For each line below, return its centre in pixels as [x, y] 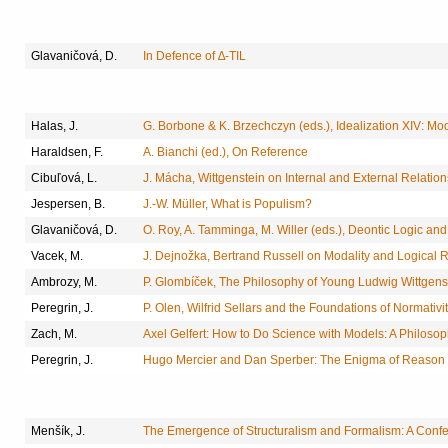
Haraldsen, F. [67, 152]
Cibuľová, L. [64, 178]
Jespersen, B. [68, 204]
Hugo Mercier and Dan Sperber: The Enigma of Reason [294, 360]
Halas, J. [54, 126]
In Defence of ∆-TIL [194, 55]
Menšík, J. [58, 430]
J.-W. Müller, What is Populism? [227, 204]
